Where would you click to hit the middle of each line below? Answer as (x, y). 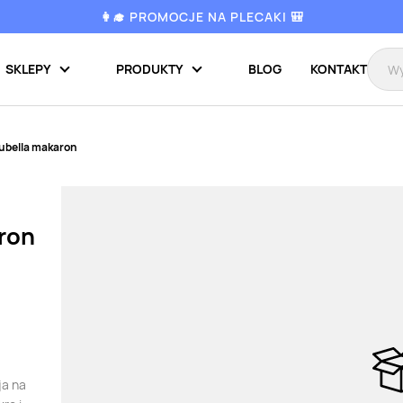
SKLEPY (28, 69)
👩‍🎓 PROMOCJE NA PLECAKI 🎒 (201, 16)
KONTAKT (339, 69)
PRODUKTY (150, 69)
